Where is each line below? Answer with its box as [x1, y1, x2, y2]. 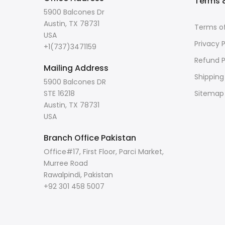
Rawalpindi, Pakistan [44, 169, 113, 180]
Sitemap [194, 88, 224, 98]
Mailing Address [44, 62, 108, 74]
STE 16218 [44, 88, 75, 98]
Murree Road [44, 158, 88, 168]
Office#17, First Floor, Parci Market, [44, 146, 164, 157]
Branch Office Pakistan [44, 132, 136, 144]
